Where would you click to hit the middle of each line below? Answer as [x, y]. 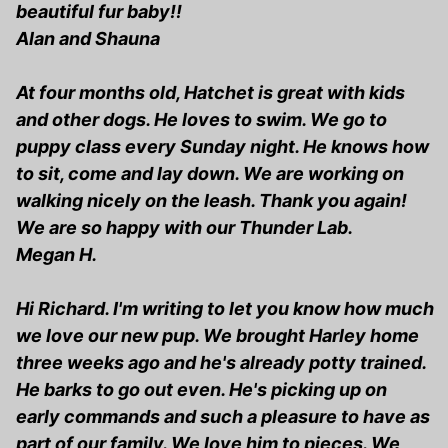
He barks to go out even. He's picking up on [201, 390]
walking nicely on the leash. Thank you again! [211, 201]
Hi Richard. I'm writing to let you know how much [225, 309]
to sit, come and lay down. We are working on [210, 174]
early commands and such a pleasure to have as [223, 417]
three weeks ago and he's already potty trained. [221, 363]
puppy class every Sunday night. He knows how [222, 147]
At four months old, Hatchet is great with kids [210, 93]
